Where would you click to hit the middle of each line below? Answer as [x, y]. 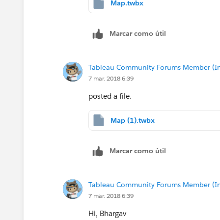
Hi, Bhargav [107, 213]
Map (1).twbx [133, 120]
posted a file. [110, 96]
